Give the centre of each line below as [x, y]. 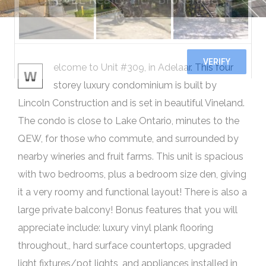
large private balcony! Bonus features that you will [128, 210]
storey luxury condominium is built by [135, 85]
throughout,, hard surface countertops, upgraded [124, 246]
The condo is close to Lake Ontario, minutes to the [129, 121]
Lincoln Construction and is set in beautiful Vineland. [131, 103]
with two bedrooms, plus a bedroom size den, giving [132, 174]
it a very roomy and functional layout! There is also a [132, 192]
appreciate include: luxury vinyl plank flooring [115, 228]
